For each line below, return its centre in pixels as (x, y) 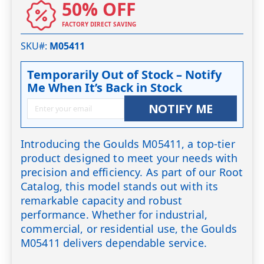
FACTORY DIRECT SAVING (99, 24)
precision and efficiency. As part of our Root (132, 172)
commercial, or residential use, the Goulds (129, 229)
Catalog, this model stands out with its (120, 187)
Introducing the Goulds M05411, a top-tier (128, 144)
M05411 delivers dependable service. (114, 243)
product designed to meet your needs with (129, 158)
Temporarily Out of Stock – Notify (124, 75)
